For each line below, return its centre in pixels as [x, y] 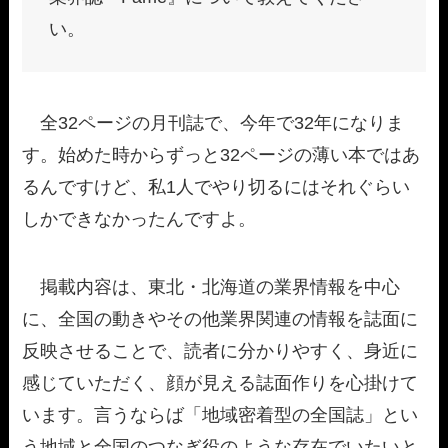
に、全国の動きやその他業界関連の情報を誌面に [220, 319]
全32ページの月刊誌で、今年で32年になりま [213, 123]
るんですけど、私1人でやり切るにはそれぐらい [216, 187]
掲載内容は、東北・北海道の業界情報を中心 [211, 287]
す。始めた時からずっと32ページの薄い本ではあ [221, 155]
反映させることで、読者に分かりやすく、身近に [220, 351]
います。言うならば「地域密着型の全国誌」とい [220, 415]
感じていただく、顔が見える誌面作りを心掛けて [220, 383]
